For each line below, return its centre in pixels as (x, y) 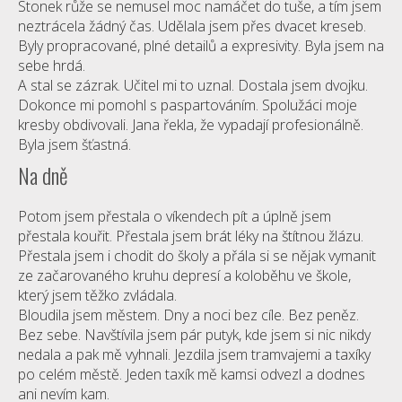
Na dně (43, 175)
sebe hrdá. (52, 66)
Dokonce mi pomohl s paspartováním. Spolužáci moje (188, 105)
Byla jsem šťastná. (74, 144)
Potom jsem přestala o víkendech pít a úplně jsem (175, 216)
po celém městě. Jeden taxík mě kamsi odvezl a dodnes (192, 374)
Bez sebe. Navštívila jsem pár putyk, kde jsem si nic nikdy (194, 335)
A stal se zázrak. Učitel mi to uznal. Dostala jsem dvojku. (193, 85)
